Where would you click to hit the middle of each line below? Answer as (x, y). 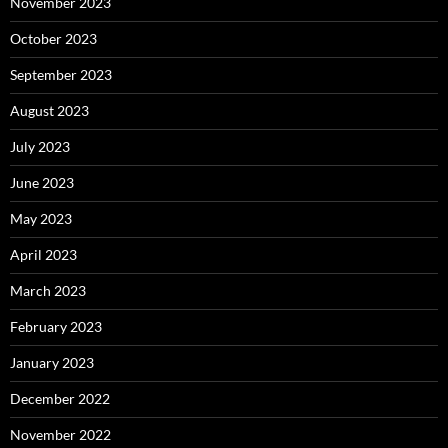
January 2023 (52, 362)
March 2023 (48, 290)
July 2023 (40, 146)
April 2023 (43, 254)
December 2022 (60, 398)
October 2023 (53, 38)
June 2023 (42, 182)
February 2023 (56, 326)
